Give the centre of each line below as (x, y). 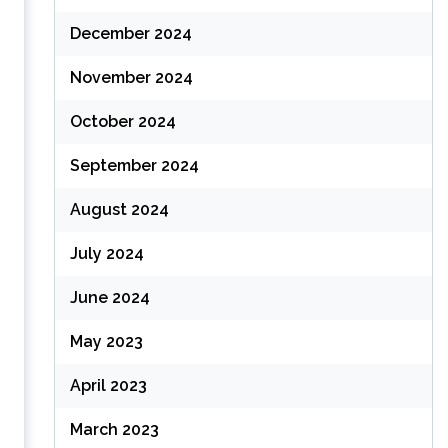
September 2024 (134, 165)
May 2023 (106, 341)
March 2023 (114, 429)
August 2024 (119, 209)
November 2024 (131, 77)
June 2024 (109, 297)
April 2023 (108, 385)
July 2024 (106, 253)
